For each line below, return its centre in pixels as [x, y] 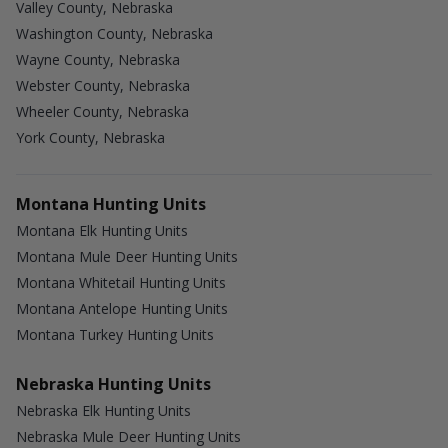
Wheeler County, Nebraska [102, 111]
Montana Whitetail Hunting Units [121, 282]
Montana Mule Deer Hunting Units [127, 256]
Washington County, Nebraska [114, 33]
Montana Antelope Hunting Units [122, 308]
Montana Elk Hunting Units [102, 230]
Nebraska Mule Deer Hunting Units [128, 436]
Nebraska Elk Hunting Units [103, 410]
